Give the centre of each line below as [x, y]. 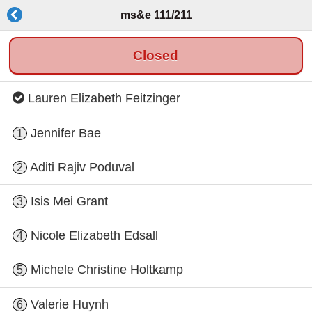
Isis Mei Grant [68, 201]
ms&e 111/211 [156, 15]
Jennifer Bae [64, 133]
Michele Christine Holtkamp [105, 270]
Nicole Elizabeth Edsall [93, 236]
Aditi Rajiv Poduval [81, 167]
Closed [156, 56]
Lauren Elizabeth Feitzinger [102, 99]
